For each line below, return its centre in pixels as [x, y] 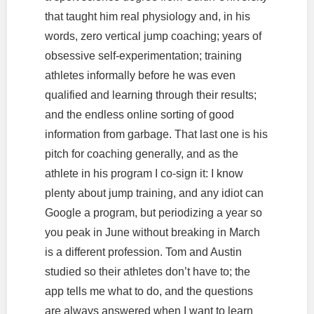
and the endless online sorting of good [139, 114]
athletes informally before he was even [140, 75]
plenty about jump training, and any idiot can [154, 193]
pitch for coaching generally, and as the [141, 153]
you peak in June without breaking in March [152, 232]
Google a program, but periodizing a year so [153, 212]
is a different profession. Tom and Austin [143, 252]
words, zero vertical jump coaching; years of [153, 36]
